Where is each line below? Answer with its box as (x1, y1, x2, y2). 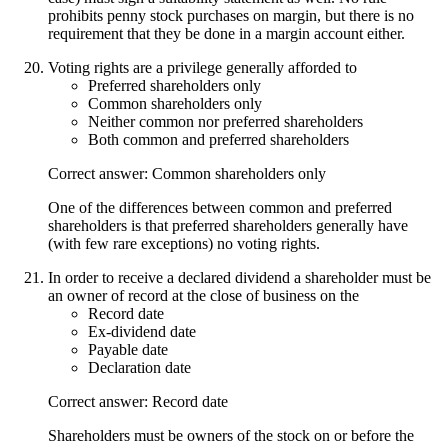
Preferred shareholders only (88, 76, 261, 94)
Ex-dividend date (88, 322, 196, 340)
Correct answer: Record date (48, 392, 228, 410)
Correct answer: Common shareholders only (48, 164, 326, 182)
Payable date (88, 340, 168, 358)
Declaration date (88, 358, 191, 376)
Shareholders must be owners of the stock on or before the (48, 426, 414, 444)
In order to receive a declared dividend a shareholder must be (48, 268, 431, 286)
